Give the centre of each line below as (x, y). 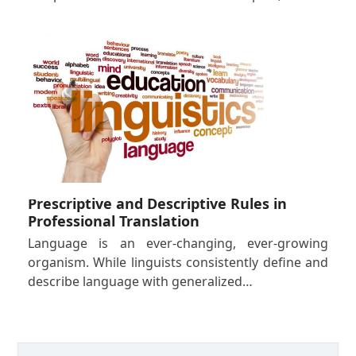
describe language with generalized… (140, 282)
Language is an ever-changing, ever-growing (178, 244)
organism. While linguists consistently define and (178, 263)
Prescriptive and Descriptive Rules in (157, 204)
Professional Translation (113, 221)
